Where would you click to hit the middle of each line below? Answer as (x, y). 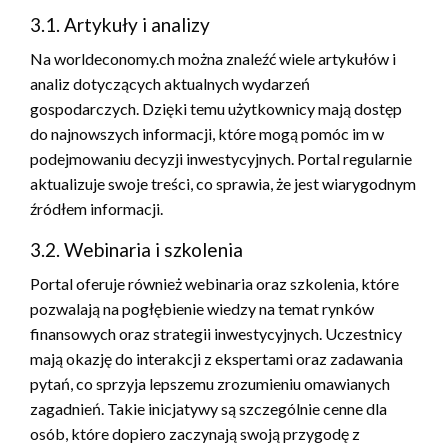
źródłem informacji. (96, 208)
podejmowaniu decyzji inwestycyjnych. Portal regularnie (221, 158)
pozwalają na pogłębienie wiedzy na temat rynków (202, 308)
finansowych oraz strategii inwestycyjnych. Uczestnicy (216, 333)
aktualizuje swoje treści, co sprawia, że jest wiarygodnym (223, 183)
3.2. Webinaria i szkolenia (136, 249)
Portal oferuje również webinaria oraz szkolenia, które (214, 283)
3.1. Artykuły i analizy (120, 24)
